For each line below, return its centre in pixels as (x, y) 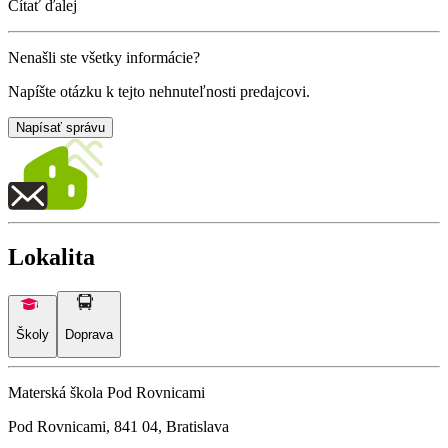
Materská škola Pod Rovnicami (106, 392)
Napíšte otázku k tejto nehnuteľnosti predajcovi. (159, 92)
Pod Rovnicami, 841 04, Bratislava (118, 426)
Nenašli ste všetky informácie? (104, 58)
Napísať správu (60, 128)
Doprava (89, 334)
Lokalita (51, 257)
